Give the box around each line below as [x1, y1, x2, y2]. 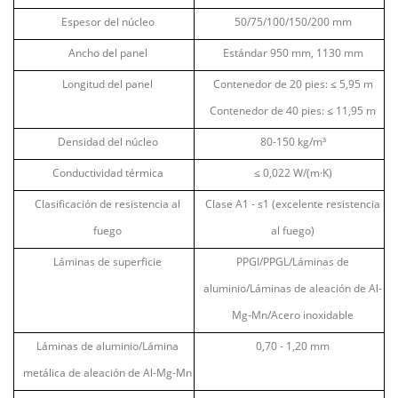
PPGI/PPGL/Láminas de [236, 253, 349, 269]
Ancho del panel [68, 44, 147, 60]
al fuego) [271, 222, 314, 238]
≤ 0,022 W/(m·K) [253, 164, 332, 180]
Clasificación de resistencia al [35, 195, 180, 211]
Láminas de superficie [53, 253, 162, 269]
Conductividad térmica [52, 164, 163, 180]
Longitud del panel [62, 76, 153, 92]
